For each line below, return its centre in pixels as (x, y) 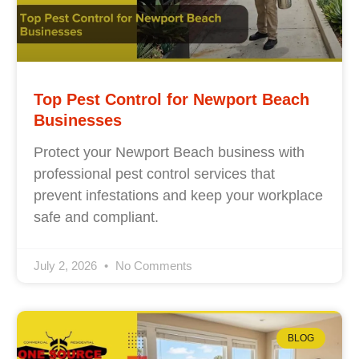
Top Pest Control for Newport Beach (171, 99)
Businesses (77, 120)
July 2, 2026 (67, 265)
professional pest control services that (154, 173)
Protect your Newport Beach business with (169, 152)
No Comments (152, 265)
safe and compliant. (96, 217)
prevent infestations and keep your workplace (178, 195)
